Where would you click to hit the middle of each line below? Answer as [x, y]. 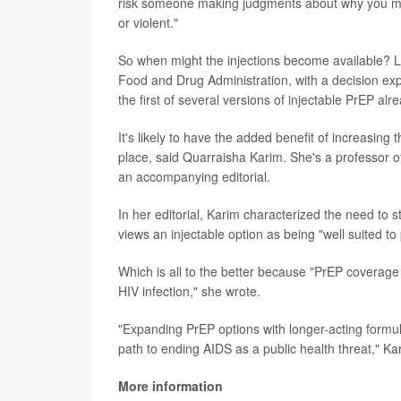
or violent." [148, 22]
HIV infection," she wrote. [189, 290]
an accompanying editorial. [194, 176]
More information [171, 385]
